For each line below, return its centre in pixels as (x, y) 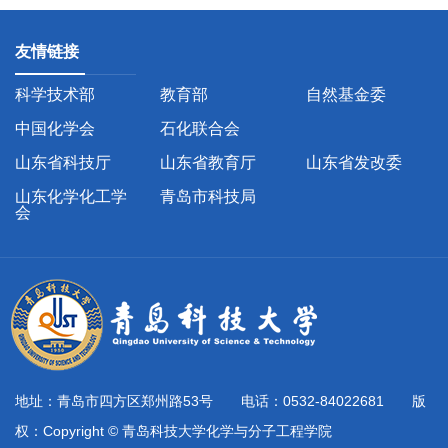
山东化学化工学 (71, 196)
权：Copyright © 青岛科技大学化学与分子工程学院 (173, 430)
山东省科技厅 (63, 162)
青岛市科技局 (208, 196)
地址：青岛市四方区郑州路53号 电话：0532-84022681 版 (220, 400)
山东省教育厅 (208, 162)
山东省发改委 (353, 162)
